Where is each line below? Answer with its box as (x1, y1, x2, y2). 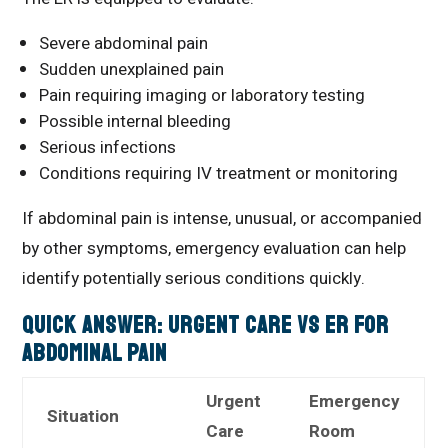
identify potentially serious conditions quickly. (22, 266, 366, 291)
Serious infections (39, 135, 177, 160)
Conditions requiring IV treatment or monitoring (39, 161, 399, 186)
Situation (47, 404, 120, 429)
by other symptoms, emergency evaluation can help (22, 236, 407, 261)
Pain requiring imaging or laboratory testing (39, 83, 366, 108)
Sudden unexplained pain (39, 57, 225, 82)
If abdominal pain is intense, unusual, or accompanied (22, 206, 423, 231)
